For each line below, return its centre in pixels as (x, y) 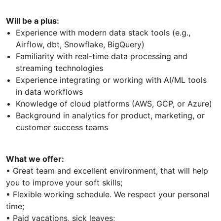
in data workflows (49, 92)
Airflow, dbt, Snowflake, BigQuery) (80, 45)
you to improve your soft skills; (64, 183)
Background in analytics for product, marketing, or (110, 116)
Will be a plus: (33, 21)
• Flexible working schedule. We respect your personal (108, 195)
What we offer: (35, 159)
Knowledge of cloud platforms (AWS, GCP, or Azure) (114, 104)
